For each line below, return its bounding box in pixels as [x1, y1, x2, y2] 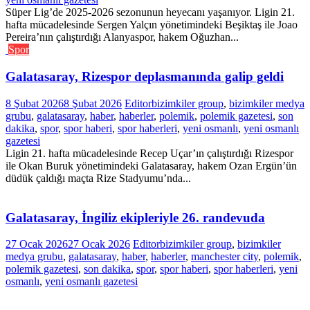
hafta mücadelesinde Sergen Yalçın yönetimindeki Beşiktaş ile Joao [6, 19, 298, 31]
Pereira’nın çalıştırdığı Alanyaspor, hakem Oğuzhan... [6, 31, 239, 44]
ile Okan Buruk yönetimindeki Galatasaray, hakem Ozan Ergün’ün [6, 159, 297, 172]
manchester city [191, 250, 258, 263]
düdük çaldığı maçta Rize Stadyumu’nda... [6, 172, 191, 184]
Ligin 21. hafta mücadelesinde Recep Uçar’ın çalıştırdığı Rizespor [6, 147, 293, 159]
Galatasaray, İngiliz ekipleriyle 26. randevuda [6, 210, 265, 225]
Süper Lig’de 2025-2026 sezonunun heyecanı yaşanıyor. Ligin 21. [6, 6, 295, 19]
